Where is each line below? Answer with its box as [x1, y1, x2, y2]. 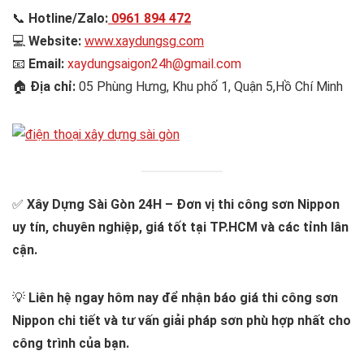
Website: [28, 32, 81, 49]
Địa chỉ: [30, 78, 76, 94]
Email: [28, 55, 64, 71]
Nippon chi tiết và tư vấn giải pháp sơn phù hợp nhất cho [12, 313, 351, 329]
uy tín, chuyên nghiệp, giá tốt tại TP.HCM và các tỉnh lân [12, 219, 349, 236]
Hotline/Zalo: [28, 10, 108, 26]
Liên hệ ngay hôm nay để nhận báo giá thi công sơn [28, 290, 338, 306]
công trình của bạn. [12, 336, 129, 352]
